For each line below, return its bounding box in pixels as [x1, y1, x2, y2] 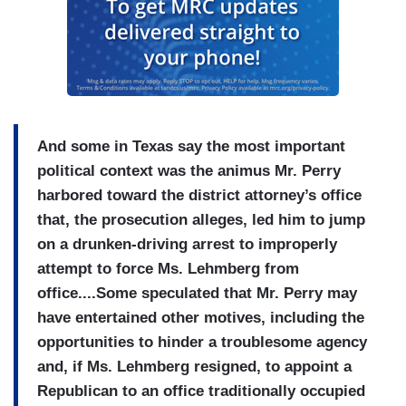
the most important [202, 137, 345, 155]
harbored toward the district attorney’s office [37, 186, 362, 204]
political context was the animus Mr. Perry [37, 161, 341, 179]
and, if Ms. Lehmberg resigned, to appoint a [37, 357, 352, 375]
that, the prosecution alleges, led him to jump [37, 210, 365, 228]
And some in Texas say [37, 137, 202, 155]
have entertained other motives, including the [37, 308, 364, 326]
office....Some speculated [37, 284, 219, 302]
